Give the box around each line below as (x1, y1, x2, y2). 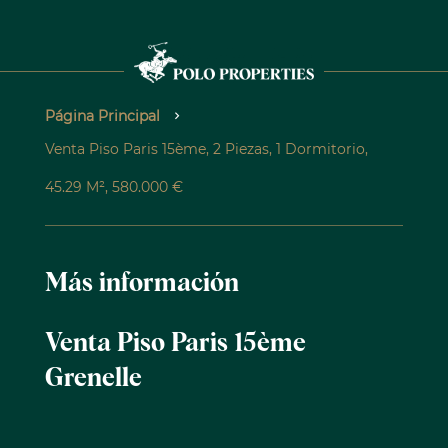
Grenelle (44, 366, 142, 392)
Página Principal (44, 107, 160, 126)
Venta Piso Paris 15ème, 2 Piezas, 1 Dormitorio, (44, 140, 368, 159)
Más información (44, 271, 239, 297)
